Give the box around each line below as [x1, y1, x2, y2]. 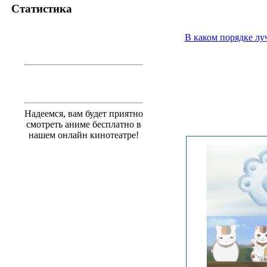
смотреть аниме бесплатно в [26, 119, 141, 129]
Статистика [11, 2, 72, 15]
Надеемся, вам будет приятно [24, 108, 143, 119]
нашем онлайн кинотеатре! [29, 129, 139, 140]
